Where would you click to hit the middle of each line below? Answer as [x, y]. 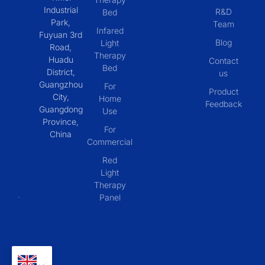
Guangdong [61, 109]
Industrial [61, 9]
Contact [223, 60]
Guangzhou [61, 84]
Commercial [110, 141]
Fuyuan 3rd [61, 34]
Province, [61, 121]
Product [223, 91]
